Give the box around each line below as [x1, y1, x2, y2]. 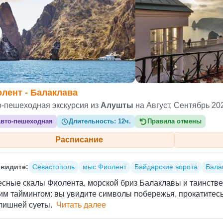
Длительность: [69, 117, 118, 125]
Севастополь [32, 163, 75, 171]
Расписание [55, 135, 103, 144]
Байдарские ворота [134, 163, 198, 171]
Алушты [101, 101, 133, 110]
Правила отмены [147, 117, 202, 125]
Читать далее [56, 201, 106, 210]
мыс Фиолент [83, 163, 126, 171]
